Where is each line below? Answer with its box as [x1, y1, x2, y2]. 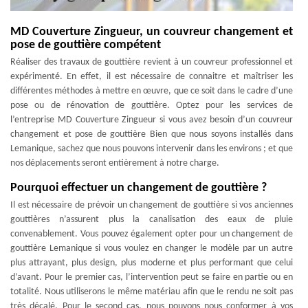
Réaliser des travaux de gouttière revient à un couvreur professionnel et [10, 57, 293, 67]
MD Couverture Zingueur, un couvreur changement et [10, 25, 293, 38]
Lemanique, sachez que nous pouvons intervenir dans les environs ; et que [10, 144, 293, 154]
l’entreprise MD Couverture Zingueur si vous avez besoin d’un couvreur [10, 115, 293, 125]
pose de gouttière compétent [10, 38, 161, 52]
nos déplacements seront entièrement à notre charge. [10, 158, 219, 168]
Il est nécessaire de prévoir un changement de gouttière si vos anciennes [10, 200, 293, 210]
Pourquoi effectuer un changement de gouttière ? [10, 181, 267, 195]
